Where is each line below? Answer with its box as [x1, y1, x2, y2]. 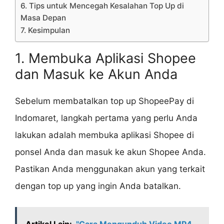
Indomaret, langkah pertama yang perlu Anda [15, 112, 197, 123]
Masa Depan [20, 12, 66, 22]
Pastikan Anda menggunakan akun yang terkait [15, 163, 205, 174]
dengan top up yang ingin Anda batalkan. [15, 180, 181, 191]
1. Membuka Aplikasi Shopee [15, 49, 196, 66]
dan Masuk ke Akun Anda [15, 65, 177, 82]
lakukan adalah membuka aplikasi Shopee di [15, 129, 194, 140]
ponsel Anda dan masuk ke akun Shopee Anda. [15, 146, 206, 157]
